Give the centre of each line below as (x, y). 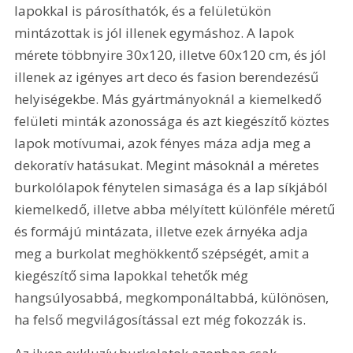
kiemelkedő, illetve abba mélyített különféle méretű (176, 209)
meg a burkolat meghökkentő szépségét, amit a (164, 253)
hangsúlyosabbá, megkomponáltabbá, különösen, (173, 297)
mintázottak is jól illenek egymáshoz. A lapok (156, 32)
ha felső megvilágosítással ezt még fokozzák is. (160, 319)
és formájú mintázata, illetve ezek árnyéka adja (163, 231)
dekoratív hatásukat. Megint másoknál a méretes (169, 165)
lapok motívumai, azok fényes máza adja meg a (165, 143)
